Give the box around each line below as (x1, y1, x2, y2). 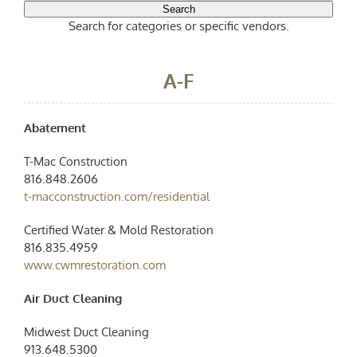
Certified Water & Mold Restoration (23, 222, 214, 237)
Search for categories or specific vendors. (68, 18, 289, 33)
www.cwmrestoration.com (23, 257, 166, 273)
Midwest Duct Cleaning (23, 324, 149, 339)
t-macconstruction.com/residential (23, 188, 210, 204)
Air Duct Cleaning (23, 290, 122, 306)
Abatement (23, 120, 86, 135)
